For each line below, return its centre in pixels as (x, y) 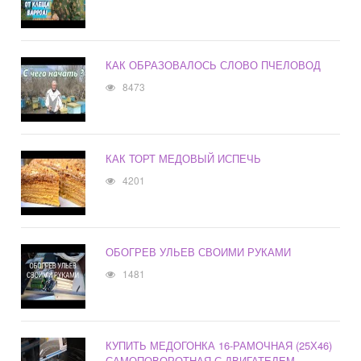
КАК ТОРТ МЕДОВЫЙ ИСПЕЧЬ (184, 159)
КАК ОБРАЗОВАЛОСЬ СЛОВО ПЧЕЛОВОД (214, 65)
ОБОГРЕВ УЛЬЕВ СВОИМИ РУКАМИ (199, 252)
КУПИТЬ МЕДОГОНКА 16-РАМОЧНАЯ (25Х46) (219, 346)
